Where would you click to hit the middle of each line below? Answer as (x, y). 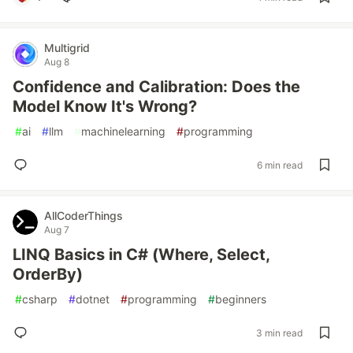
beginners (241, 299)
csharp (40, 299)
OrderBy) (48, 274)
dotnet (93, 299)
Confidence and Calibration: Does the (156, 87)
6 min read (280, 165)
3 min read (279, 333)
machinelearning (123, 131)
